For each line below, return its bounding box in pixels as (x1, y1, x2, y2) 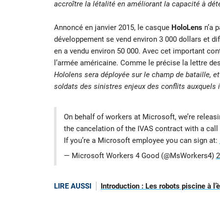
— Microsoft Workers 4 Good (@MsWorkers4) (63, 151, 216, 161)
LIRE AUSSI (54, 181, 91, 191)
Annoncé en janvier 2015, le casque (54, 23, 171, 32)
